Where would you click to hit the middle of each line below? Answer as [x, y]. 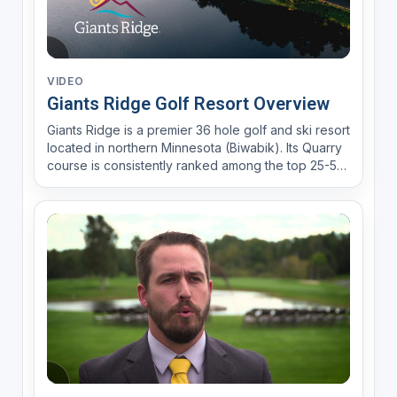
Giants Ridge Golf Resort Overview [188, 103]
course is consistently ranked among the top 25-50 [195, 165]
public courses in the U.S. [120, 183]
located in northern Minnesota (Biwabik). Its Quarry [194, 147]
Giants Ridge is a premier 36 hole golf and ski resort [198, 129]
